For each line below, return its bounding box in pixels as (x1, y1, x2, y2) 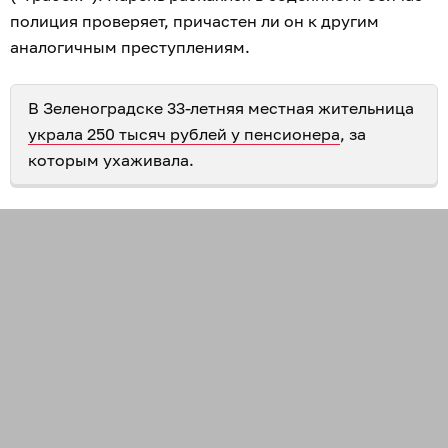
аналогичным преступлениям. (10, 37, 254, 57)
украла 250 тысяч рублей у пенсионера (28, 124, 340, 144)
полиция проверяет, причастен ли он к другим (10, 11, 379, 31)
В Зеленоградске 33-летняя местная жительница (28, 98, 414, 118)
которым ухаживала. (28, 150, 194, 170)
